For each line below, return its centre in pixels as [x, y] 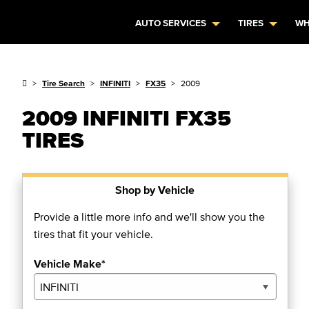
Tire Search [63, 83]
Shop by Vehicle [155, 190]
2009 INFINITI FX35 [127, 118]
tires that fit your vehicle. [93, 234]
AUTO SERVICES [171, 23]
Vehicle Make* [70, 263]
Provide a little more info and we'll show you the [149, 217]
